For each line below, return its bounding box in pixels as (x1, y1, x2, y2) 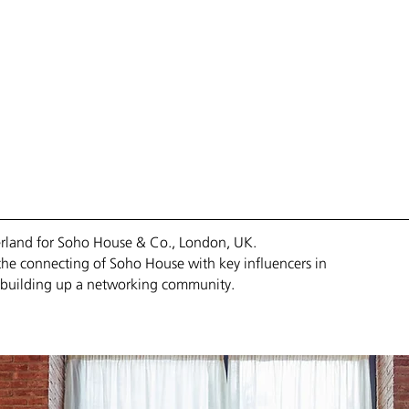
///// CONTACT (312, 9, 395, 26)
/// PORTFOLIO (125, 9, 207, 26)
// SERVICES (39, 9, 108, 26)
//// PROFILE (225, 9, 291, 26)
